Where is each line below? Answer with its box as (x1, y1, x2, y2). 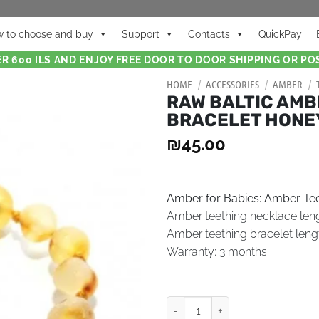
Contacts (188, 28, 230, 40)
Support (122, 28, 159, 40)
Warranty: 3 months (167, 245, 267, 259)
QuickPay (258, 28, 302, 40)
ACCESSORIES (206, 78, 259, 90)
